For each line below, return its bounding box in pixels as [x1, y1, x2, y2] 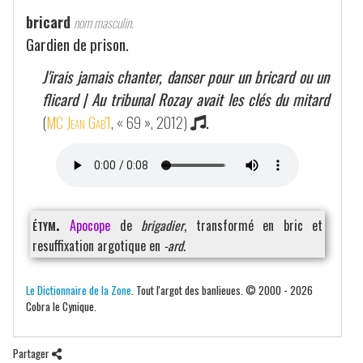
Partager [13, 344, 52, 361]
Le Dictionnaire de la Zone [26, 281, 131, 298]
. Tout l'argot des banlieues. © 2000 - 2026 [131, 281, 313, 298]
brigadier [141, 216, 185, 235]
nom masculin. [74, 13, 134, 32]
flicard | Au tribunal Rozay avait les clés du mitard [42, 88, 329, 111]
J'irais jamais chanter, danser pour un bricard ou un [42, 65, 329, 88]
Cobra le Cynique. [26, 297, 96, 314]
